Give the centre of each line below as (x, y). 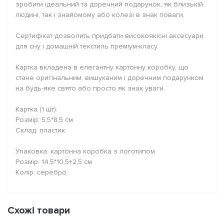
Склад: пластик (40, 130)
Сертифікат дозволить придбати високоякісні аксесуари (109, 36)
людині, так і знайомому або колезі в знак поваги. (100, 15)
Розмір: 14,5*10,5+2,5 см (54, 162)
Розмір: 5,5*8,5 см (44, 120)
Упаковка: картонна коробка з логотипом (85, 151)
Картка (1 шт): (36, 109)
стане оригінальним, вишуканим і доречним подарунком (109, 78)
